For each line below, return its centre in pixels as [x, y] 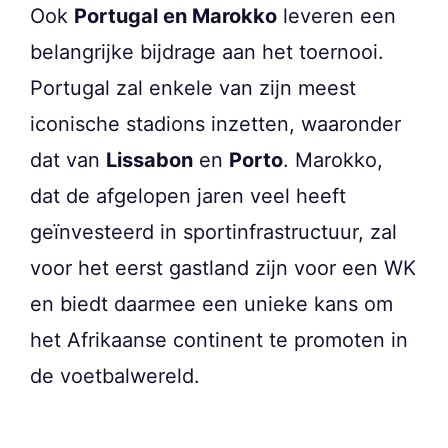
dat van [68, 159]
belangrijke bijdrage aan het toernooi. [207, 51]
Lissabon [149, 159]
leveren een [336, 15]
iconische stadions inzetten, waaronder [215, 123]
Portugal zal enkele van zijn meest [193, 87]
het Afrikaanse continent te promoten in [219, 339]
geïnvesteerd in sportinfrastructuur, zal [213, 231]
